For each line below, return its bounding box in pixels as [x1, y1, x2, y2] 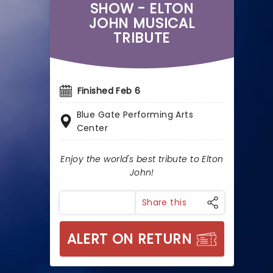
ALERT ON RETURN [66, 229, 192, 249]
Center [76, 122, 108, 134]
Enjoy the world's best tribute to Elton [60, 153, 224, 165]
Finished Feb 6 [77, 85, 141, 97]
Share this [141, 196, 186, 208]
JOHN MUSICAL [89, 13, 195, 33]
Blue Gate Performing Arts [76, 108, 194, 121]
